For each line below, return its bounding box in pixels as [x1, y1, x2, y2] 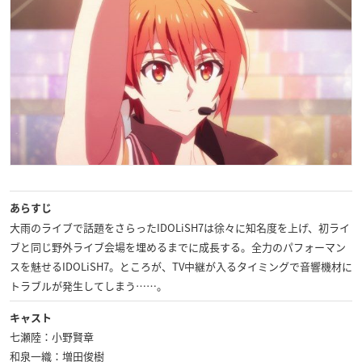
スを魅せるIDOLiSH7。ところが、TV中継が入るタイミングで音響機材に [10, 259, 352, 275]
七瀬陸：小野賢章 [10, 329, 94, 345]
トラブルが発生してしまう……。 [10, 278, 167, 294]
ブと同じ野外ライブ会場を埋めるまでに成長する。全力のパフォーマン [10, 239, 346, 255]
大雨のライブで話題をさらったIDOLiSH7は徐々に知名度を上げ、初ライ [10, 220, 350, 236]
